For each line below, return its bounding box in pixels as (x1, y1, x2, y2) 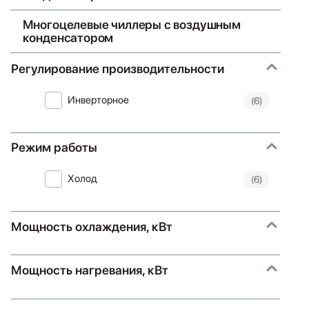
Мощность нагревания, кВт (11, 262, 168, 277)
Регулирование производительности (11, 61, 224, 76)
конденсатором (22, 30, 114, 46)
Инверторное (68, 94, 130, 107)
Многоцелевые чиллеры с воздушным (22, 17, 241, 32)
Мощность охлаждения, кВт (11, 219, 172, 234)
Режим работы (11, 140, 97, 155)
